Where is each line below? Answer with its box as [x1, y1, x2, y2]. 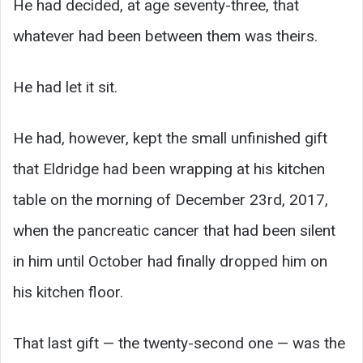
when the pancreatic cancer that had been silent [13, 220, 335, 240]
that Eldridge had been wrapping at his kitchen [13, 159, 325, 178]
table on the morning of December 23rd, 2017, [13, 190, 328, 209]
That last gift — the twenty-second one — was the [13, 333, 345, 352]
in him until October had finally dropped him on [13, 251, 327, 271]
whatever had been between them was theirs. [13, 26, 318, 45]
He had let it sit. [13, 77, 117, 96]
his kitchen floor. [13, 282, 123, 301]
